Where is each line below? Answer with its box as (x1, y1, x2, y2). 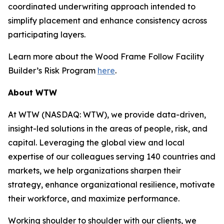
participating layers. (8, 29, 85, 39)
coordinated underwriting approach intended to (8, 1, 195, 11)
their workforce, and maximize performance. (8, 193, 179, 203)
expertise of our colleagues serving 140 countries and (8, 151, 215, 161)
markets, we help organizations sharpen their (8, 165, 181, 175)
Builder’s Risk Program (8, 65, 97, 75)
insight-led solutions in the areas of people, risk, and (8, 123, 207, 133)
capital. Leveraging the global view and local (8, 137, 184, 147)
